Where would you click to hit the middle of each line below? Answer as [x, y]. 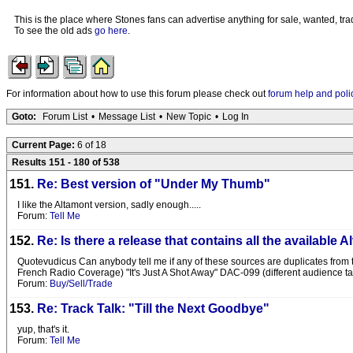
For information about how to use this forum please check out [137, 94]
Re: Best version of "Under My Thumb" [154, 184]
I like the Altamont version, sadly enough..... [109, 205]
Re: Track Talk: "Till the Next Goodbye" [153, 308]
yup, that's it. [43, 329]
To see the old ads [54, 31]
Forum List [65, 117]
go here [111, 31]
